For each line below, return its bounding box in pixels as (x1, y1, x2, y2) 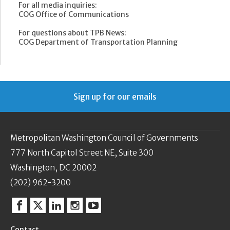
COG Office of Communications (18, 9, 129, 19)
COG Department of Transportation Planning (18, 37, 178, 47)
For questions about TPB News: (18, 28, 126, 37)
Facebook (18, 204, 56, 215)
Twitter (37, 204, 67, 215)
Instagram (74, 204, 115, 215)
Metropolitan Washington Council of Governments (10, 132, 198, 143)
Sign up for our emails (73, 91, 157, 102)
